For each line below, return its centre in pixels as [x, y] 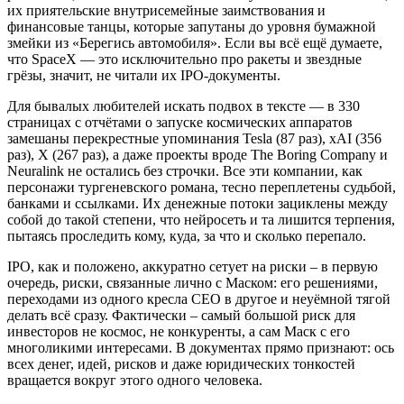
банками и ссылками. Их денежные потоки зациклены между [197, 203]
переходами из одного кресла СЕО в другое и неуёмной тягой [199, 299]
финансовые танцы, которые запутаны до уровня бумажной [192, 27]
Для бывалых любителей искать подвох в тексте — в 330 [184, 106]
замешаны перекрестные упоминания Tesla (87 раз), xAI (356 [194, 138]
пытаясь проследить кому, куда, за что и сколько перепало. [187, 236]
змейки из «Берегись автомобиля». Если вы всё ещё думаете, [195, 43]
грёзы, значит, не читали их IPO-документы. [144, 75]
